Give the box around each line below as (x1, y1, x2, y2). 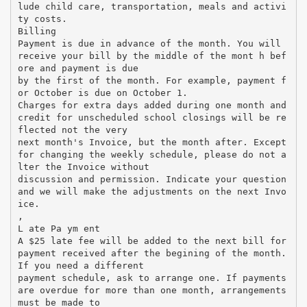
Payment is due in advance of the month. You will (17, 38, 281, 49)
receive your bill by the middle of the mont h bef (17, 50, 286, 61)
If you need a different (17, 260, 144, 271)
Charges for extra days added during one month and (17, 99, 286, 110)
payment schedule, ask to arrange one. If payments (17, 272, 286, 283)
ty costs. (17, 13, 67, 24)
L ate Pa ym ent (17, 223, 100, 234)
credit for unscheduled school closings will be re (17, 112, 286, 123)
